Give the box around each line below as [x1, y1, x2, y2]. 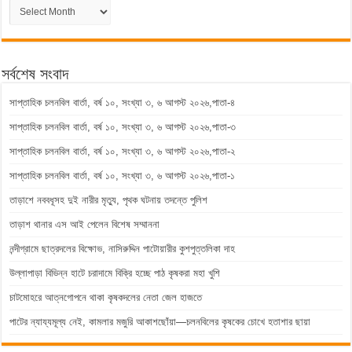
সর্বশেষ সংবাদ [2, 65, 69, 82]
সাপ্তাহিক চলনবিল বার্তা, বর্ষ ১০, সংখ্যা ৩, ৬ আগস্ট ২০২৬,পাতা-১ [9, 170, 236, 181]
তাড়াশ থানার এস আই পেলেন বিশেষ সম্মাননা [9, 218, 160, 230]
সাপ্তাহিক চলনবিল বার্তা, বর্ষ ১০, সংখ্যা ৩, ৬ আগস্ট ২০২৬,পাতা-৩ [9, 121, 236, 133]
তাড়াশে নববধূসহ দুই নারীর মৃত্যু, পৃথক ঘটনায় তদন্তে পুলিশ [9, 194, 208, 206]
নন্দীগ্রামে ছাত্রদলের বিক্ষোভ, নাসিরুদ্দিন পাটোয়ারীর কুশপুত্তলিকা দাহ [9, 243, 236, 255]
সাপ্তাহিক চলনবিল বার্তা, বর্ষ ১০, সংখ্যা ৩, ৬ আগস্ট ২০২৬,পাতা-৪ [9, 97, 236, 108]
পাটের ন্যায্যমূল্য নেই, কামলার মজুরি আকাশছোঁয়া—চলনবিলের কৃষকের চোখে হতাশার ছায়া [9, 316, 311, 328]
